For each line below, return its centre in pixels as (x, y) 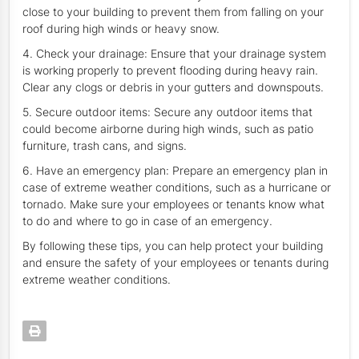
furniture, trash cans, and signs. (105, 146)
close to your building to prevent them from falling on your (173, 12)
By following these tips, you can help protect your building (173, 246)
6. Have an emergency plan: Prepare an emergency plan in (175, 171)
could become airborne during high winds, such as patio (168, 129)
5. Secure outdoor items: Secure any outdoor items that (167, 112)
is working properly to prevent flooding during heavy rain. (170, 71)
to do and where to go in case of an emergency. (147, 221)
